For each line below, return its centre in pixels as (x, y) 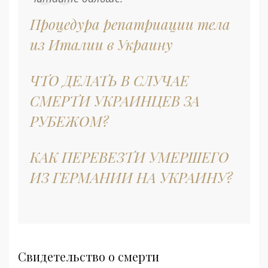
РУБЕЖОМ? (69, 121)
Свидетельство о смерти (89, 257)
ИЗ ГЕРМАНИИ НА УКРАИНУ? (131, 177)
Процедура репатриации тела (130, 24)
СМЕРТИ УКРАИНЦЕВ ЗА (115, 101)
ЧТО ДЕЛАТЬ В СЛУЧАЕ (109, 80)
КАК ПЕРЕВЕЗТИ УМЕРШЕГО (130, 157)
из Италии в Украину (101, 45)
